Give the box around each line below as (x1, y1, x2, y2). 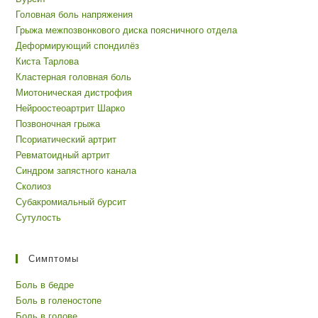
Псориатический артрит (16, 134, 117, 146)
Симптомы (28, 253, 79, 265)
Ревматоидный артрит (16, 150, 111, 161)
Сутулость (16, 212, 62, 224)
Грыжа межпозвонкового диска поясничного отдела (16, 25, 238, 36)
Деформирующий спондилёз (16, 40, 140, 52)
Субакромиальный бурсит (16, 197, 127, 208)
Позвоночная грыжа (16, 119, 101, 130)
